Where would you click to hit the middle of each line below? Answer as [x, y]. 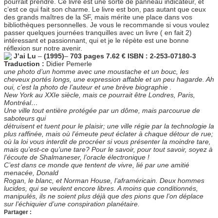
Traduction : [24, 64]
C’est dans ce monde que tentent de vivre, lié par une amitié [97, 165]
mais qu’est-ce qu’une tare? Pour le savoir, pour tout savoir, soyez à [108, 150]
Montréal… [21, 103]
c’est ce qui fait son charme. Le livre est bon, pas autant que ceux [105, 9]
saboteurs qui [25, 118]
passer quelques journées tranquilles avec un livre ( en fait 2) [98, 33]
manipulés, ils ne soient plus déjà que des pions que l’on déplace [104, 196]
